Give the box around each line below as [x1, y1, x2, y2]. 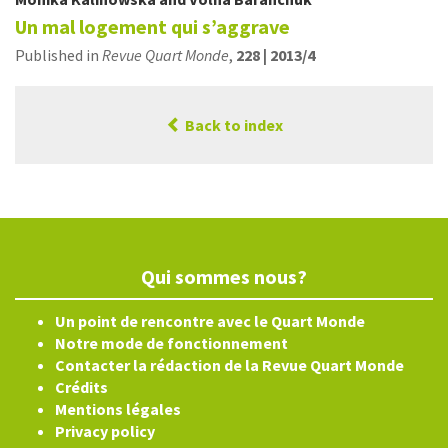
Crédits [55, 377, 108, 397]
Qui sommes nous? [141, 264, 307, 289]
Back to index [181, 115, 283, 135]
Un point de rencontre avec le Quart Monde [55, 311, 365, 331]
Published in [15, 45, 102, 65]
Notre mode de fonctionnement [55, 333, 288, 353]
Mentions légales [55, 399, 181, 419]
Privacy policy [55, 421, 155, 441]
